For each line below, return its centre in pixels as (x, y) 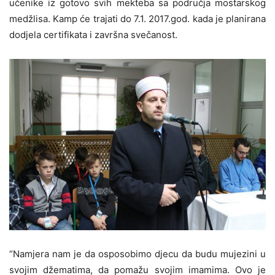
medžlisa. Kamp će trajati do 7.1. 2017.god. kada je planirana (137, 18)
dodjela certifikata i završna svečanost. (93, 34)
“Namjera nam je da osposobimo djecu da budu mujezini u (137, 254)
